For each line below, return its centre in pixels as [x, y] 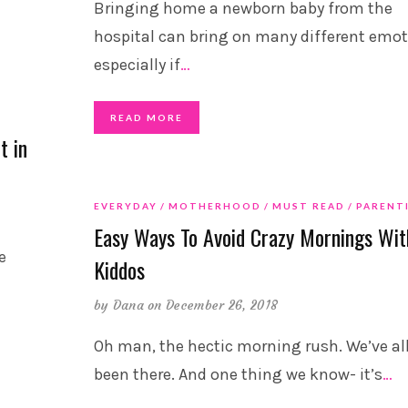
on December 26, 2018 [213, 306]
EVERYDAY [125, 206]
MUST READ [308, 206]
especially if [137, 65]
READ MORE [146, 118]
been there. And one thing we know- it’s [238, 375]
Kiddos [119, 270]
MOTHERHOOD [214, 206]
